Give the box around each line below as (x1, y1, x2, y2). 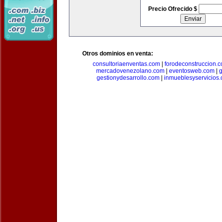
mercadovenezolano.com (96, 67, 165, 74)
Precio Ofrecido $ (148, 5, 199, 12)
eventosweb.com (169, 67, 215, 74)
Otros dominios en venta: (82, 50, 153, 57)
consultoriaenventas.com (93, 60, 160, 67)
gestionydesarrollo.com (97, 74, 160, 81)
